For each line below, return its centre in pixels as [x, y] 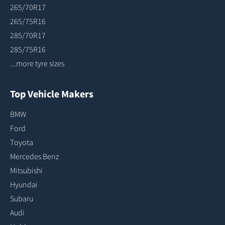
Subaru [22, 199]
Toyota [22, 142]
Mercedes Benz [34, 156]
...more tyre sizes [37, 64]
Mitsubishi [26, 171]
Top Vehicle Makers [52, 94]
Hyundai [24, 185]
